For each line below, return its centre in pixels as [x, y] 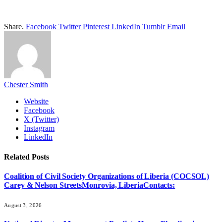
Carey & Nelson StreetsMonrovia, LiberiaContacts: [90, 185]
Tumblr [154, 27]
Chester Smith [26, 85]
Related [18, 157]
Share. [14, 27]
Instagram [39, 128]
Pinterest [96, 27]
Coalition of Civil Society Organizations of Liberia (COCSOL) [107, 176]
